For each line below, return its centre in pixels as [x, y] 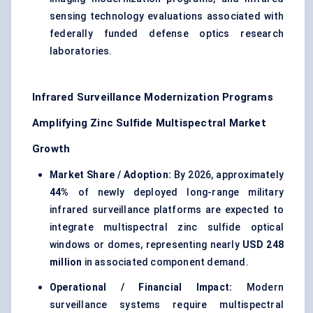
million [66, 262]
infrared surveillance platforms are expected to [167, 210]
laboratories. [81, 51]
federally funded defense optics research [167, 34]
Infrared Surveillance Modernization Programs [153, 97]
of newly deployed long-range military [176, 192]
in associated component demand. [165, 262]
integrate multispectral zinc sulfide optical [167, 227]
